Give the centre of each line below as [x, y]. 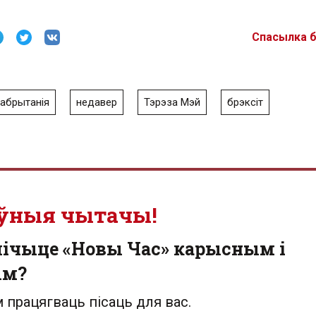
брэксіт [245, 102]
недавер [97, 102]
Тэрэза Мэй [172, 102]
